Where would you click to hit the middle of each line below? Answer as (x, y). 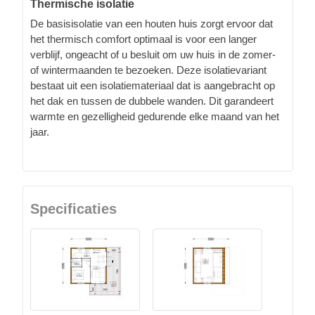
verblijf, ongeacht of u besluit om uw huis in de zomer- (153, 54)
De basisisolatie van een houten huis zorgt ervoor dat (152, 23)
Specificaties (73, 208)
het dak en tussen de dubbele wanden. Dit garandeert (152, 101)
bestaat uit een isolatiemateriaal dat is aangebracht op (153, 85)
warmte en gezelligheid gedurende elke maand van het (155, 116)
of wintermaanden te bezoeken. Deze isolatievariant (148, 70)
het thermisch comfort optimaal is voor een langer (143, 39)
